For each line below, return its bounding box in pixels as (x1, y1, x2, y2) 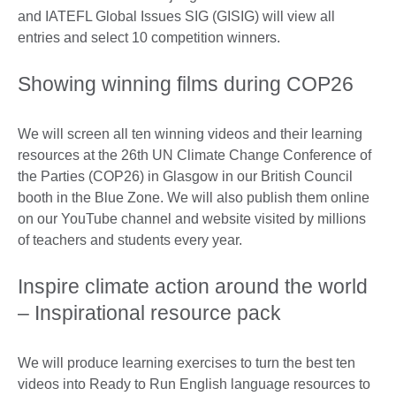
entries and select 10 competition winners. (18, 30, 284, 46)
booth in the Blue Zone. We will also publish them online (18, 190, 369, 206)
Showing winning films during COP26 (18, 72, 354, 96)
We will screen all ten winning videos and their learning (18, 126, 362, 142)
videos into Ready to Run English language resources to (18, 377, 370, 392)
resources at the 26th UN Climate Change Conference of (18, 148, 371, 164)
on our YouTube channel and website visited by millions (18, 211, 366, 227)
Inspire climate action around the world (18, 275, 368, 299)
